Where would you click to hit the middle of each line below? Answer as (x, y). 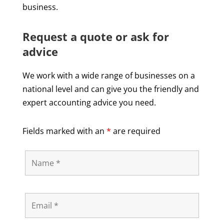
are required (135, 131)
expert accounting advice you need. (89, 102)
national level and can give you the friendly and (110, 89)
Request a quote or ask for (95, 36)
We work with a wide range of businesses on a (108, 75)
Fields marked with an (64, 131)
